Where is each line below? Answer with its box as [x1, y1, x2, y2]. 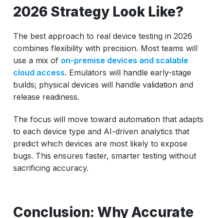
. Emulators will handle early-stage [64, 67, 191, 77]
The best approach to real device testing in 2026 [13, 31, 192, 41]
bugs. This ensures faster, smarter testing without [13, 150, 196, 161]
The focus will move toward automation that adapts [13, 114, 203, 124]
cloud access [13, 67, 65, 77]
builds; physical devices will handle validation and [13, 79, 193, 90]
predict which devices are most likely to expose [13, 138, 187, 148]
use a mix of [13, 55, 61, 65]
